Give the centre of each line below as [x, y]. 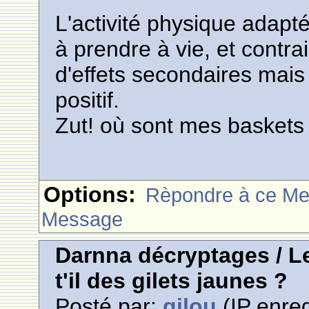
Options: [90, 195]
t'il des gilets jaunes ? [172, 281]
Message [82, 219]
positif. [88, 100]
